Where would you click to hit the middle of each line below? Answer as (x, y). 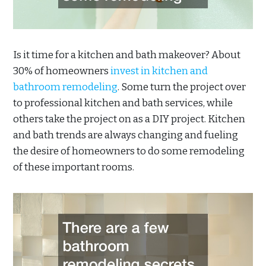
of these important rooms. (74, 167)
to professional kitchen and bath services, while (123, 103)
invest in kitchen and (159, 71)
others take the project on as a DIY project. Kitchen (129, 119)
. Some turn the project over (182, 87)
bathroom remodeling (65, 87)
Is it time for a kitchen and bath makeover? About (127, 55)
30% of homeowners (62, 71)
